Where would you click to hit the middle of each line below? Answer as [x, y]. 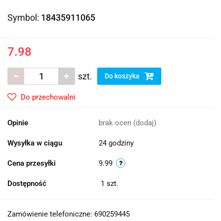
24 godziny [116, 143]
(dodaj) [145, 123]
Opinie [18, 123]
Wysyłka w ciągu [35, 143]
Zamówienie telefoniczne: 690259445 [69, 214]
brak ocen [116, 123]
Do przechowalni [48, 97]
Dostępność [27, 184]
